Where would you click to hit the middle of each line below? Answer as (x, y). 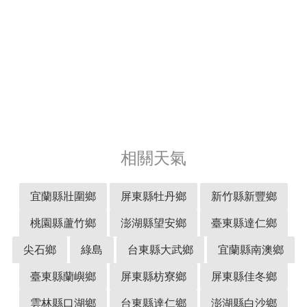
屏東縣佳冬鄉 (244, 275)
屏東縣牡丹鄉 (153, 195)
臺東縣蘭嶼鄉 (63, 275)
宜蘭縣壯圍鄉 (63, 195)
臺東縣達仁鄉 (244, 222)
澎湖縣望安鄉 (153, 222)
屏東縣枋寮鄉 (153, 275)
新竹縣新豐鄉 (244, 195)
